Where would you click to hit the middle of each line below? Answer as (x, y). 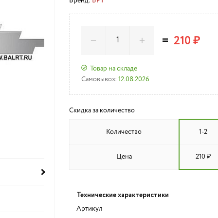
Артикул (89, 209)
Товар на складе (113, 68)
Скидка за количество (102, 110)
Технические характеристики (122, 195)
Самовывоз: (99, 79)
